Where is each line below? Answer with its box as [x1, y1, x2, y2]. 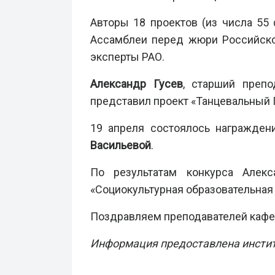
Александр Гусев [90, 77, 183, 90]
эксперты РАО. [90, 50, 165, 63]
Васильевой [90, 139, 151, 152]
